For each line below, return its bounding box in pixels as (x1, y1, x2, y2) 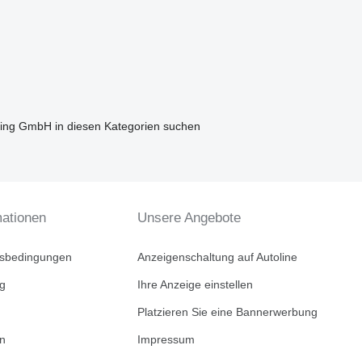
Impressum (137, 333, 195, 346)
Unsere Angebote (137, 210, 241, 225)
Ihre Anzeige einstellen (137, 278, 253, 291)
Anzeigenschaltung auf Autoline (137, 250, 297, 263)
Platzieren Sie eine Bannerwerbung (137, 305, 318, 318)
